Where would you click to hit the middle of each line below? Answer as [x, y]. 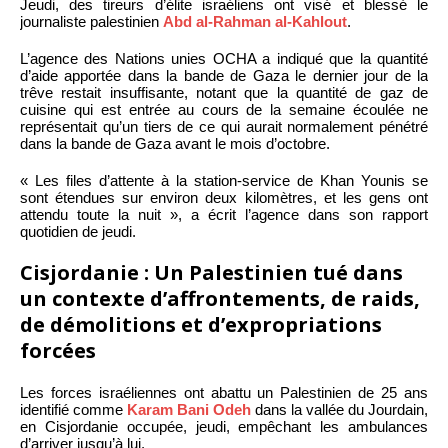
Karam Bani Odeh [189, 409]
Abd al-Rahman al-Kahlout [255, 21]
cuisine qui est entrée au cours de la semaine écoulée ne [224, 109]
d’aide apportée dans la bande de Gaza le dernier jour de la [224, 75]
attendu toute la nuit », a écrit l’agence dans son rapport [224, 214]
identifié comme [73, 409]
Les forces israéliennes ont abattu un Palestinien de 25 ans [224, 392]
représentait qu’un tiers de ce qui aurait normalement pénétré [224, 126]
